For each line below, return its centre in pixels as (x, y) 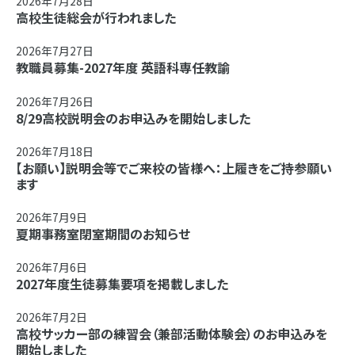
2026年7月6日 (52, 267)
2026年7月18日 (55, 151)
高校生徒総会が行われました (96, 18)
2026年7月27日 (55, 51)
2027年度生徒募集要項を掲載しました (122, 284)
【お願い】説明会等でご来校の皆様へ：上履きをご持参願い (174, 168)
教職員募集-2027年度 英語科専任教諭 (123, 68)
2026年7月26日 (55, 101)
